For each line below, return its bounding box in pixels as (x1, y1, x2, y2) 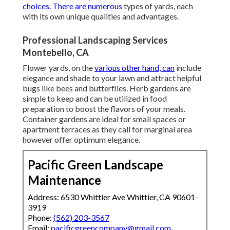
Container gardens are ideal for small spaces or (23, 114, 186, 124)
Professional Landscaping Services (23, 34, 168, 46)
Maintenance (28, 172, 101, 188)
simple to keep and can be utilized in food (23, 93, 167, 104)
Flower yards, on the (23, 63, 94, 73)
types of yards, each (122, 1, 193, 11)
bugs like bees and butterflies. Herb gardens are (23, 83, 191, 93)
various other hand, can (94, 63, 175, 73)
